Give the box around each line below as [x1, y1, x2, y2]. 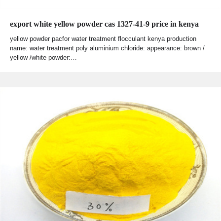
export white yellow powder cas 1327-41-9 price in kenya [10, 20, 199, 29]
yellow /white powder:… [10, 54, 77, 62]
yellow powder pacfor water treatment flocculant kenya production [10, 35, 196, 43]
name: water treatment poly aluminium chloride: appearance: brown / [10, 44, 205, 52]
